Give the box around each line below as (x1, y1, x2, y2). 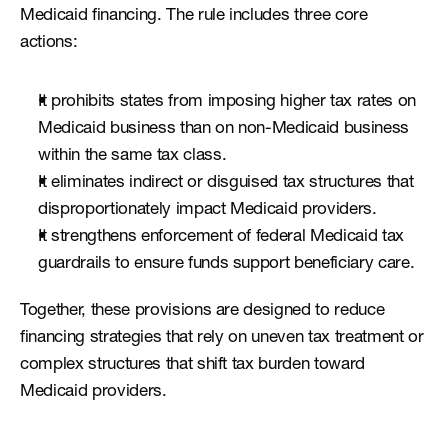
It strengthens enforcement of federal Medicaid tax (38, 229, 405, 246)
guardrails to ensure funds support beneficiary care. (38, 256, 415, 273)
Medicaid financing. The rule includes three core (20, 8, 368, 25)
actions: (20, 35, 78, 52)
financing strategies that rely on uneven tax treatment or (20, 330, 424, 347)
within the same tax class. (38, 148, 227, 165)
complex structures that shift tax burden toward (20, 357, 366, 374)
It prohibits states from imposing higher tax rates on (38, 94, 416, 111)
